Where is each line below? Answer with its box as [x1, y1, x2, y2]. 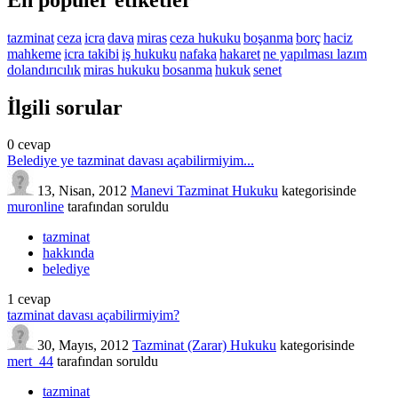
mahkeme [7, 45, 61, 61]
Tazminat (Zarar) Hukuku [132, 338, 276, 354]
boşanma [243, 29, 293, 45]
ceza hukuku [170, 29, 241, 45]
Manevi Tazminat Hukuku [131, 183, 278, 199]
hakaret [219, 45, 260, 61]
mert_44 [7, 354, 53, 370]
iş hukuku [122, 45, 177, 61]
